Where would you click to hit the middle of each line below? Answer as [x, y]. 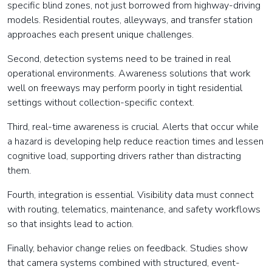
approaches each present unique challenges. [100, 35]
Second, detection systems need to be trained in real [119, 59]
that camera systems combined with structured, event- [124, 263]
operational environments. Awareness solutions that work [129, 74]
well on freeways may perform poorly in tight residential [125, 88]
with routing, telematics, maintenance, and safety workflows [134, 210]
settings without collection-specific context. [101, 103]
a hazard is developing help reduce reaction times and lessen [135, 142]
